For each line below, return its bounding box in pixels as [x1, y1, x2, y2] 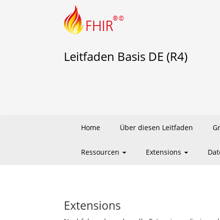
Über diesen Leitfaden [120, 123, 193, 132]
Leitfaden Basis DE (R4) [64, 48, 188, 64]
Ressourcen [81, 147, 121, 157]
